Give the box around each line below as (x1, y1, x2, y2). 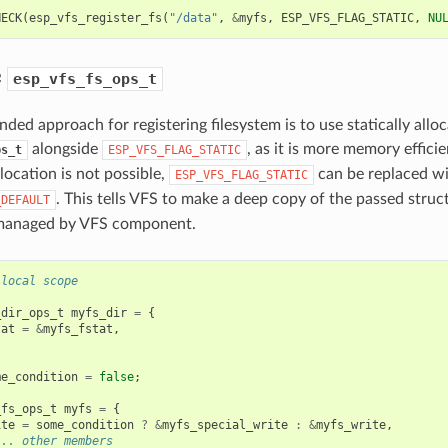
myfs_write (315, 417, 386, 432)
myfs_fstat (42, 321, 113, 336)
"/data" (168, 10, 218, 25)
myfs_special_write (161, 417, 288, 432)
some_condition (35, 417, 134, 432)
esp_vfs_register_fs (28, 10, 162, 25)
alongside (27, 140, 102, 157)
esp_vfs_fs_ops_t (12, 69, 157, 88)
